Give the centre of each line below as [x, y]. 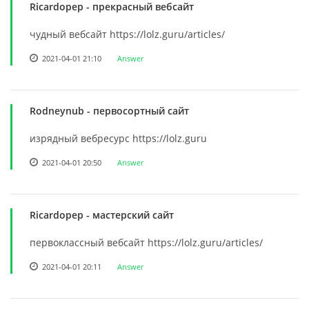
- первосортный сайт [137, 110]
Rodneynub [57, 110]
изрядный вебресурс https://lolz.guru [118, 138]
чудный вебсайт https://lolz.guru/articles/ [127, 34]
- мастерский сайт [129, 215]
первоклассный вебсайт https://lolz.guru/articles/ [146, 242]
